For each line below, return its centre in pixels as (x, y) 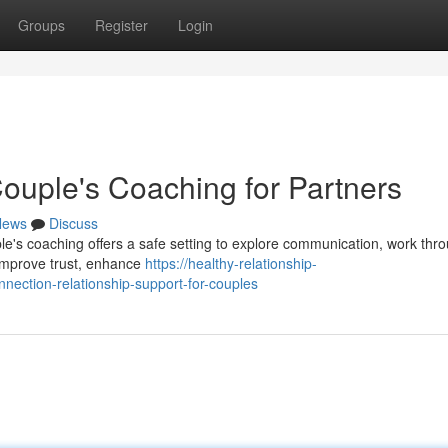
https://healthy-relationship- (231, 263)
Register (121, 25)
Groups (41, 25)
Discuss (73, 223)
